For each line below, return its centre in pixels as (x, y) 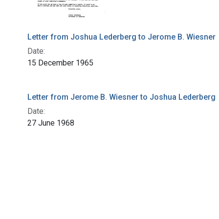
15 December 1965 (60, 63)
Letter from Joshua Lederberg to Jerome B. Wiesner (121, 37)
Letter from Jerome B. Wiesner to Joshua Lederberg (121, 97)
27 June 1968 (51, 123)
